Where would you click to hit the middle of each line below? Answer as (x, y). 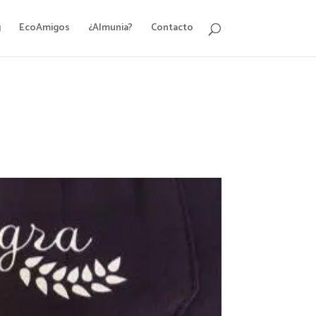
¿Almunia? (110, 28)
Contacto (172, 28)
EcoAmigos (44, 28)
